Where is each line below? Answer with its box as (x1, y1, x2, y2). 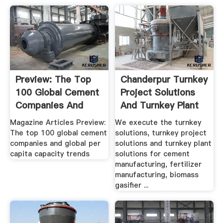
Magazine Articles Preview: (9, 117, 106, 128)
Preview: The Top (15, 73, 91, 86)
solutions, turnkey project (115, 128, 207, 138)
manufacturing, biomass (115, 170, 199, 180)
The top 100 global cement (9, 128, 107, 138)
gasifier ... (115, 180, 149, 191)
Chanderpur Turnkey (120, 73, 208, 86)
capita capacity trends (9, 149, 90, 159)
